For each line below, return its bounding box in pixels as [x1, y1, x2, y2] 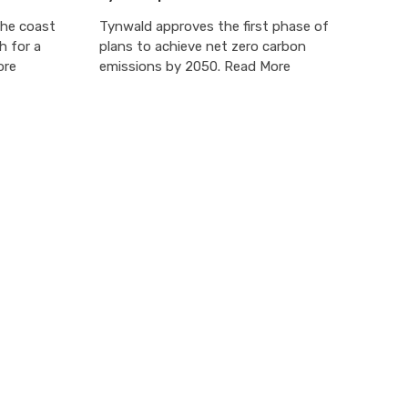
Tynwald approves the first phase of [98, 17, 329, 35]
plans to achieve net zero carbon [98, 37, 306, 55]
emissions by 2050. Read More [98, 57, 291, 75]
